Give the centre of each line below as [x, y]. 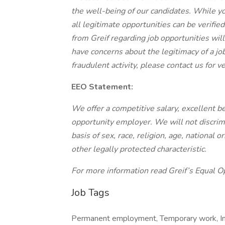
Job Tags [90, 193]
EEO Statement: [102, 87]
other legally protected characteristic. [139, 149]
